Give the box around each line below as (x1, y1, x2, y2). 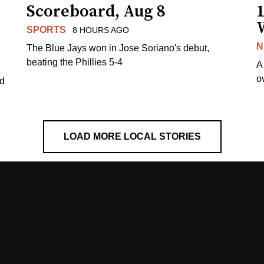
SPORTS (27, 24, 67, 35)
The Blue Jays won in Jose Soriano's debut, (27, 42, 210, 53)
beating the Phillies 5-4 (27, 57, 123, 67)
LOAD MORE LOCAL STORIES (63, 131, 201, 141)
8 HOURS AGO (72, 25, 129, 35)
